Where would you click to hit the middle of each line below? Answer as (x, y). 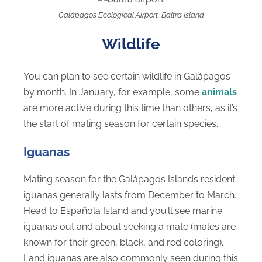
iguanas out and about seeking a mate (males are (130, 227)
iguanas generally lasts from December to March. (130, 195)
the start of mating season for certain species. (121, 124)
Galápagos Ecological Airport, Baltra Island (131, 15)
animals (219, 92)
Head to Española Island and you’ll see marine (123, 211)
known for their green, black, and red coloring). (123, 243)
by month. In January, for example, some (113, 92)
